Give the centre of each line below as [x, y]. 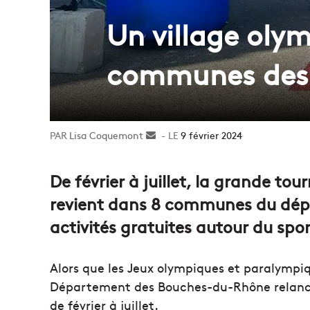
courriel [173, 164]
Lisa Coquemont [106, 135]
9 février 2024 [211, 135]
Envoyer [174, 135]
